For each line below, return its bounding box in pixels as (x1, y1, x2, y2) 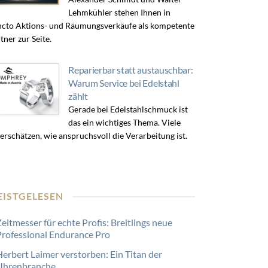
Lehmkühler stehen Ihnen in (68, 7, 171, 17)
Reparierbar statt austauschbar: (68, 64, 193, 75)
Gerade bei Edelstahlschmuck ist (68, 104, 188, 114)
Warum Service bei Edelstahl (68, 77, 179, 89)
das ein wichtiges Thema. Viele (68, 117, 181, 127)
